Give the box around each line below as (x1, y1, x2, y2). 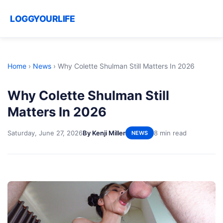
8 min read (154, 128, 187, 137)
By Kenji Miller (83, 128, 125, 137)
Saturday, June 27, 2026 (7, 128, 83, 137)
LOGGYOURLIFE (10, 13, 75, 24)
